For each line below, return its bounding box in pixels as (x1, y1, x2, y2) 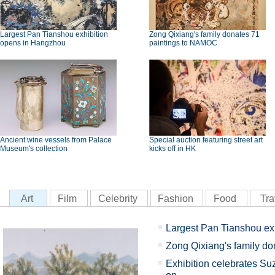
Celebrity (98, 193, 137, 204)
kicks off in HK (149, 144, 196, 153)
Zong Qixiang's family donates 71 (149, 30, 260, 39)
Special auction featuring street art (149, 136, 263, 144)
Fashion (157, 193, 193, 204)
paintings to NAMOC (149, 39, 217, 47)
